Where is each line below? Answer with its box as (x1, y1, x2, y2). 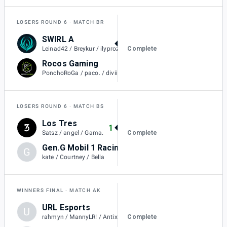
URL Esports (42, 203, 90, 213)
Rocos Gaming (42, 59, 98, 69)
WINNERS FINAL (17, 187, 64, 194)
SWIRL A (42, 34, 74, 45)
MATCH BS (73, 103, 104, 109)
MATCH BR (73, 19, 104, 25)
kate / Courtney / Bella (42, 154, 105, 161)
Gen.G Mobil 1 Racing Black (133, 143, 139, 153)
